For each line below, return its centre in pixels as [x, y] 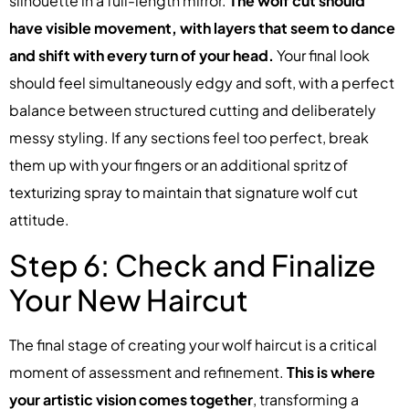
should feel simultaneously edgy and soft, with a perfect [202, 83]
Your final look [322, 56]
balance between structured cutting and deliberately [193, 110]
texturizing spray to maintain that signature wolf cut [184, 193]
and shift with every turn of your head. [142, 56]
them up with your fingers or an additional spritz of [178, 165]
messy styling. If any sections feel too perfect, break [189, 138]
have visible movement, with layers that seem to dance [202, 28]
